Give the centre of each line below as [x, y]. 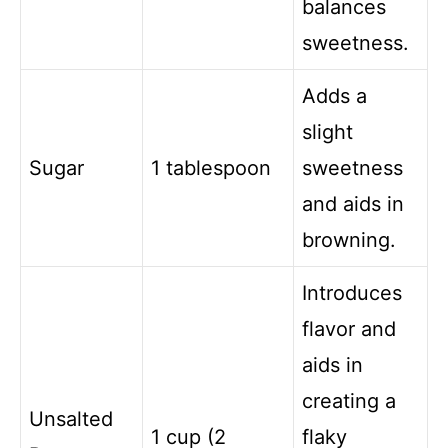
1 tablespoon [211, 167]
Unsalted [71, 418]
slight [327, 131]
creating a [349, 400]
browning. [349, 239]
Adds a [334, 95]
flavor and [349, 328]
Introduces [352, 292]
